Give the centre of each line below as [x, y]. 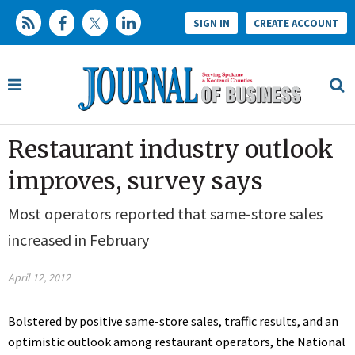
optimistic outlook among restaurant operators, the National [177, 342]
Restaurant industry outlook [171, 149]
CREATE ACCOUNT [296, 23]
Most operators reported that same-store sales [165, 214]
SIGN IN [212, 23]
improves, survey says [136, 181]
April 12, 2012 [39, 278]
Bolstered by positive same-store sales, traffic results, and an [173, 321]
